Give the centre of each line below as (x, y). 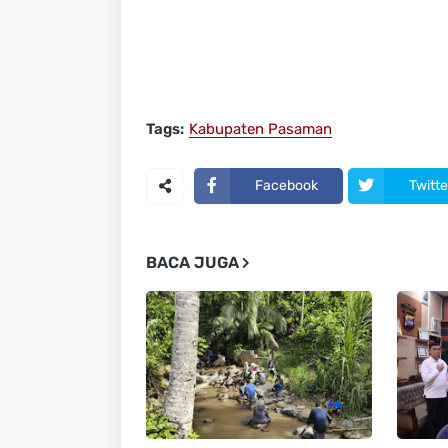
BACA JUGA (192, 262)
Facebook (286, 186)
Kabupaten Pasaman (260, 128)
